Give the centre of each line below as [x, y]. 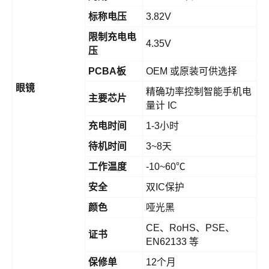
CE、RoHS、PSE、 [190, 228]
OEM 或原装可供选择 [192, 71]
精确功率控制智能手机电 [199, 92]
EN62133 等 [172, 242]
